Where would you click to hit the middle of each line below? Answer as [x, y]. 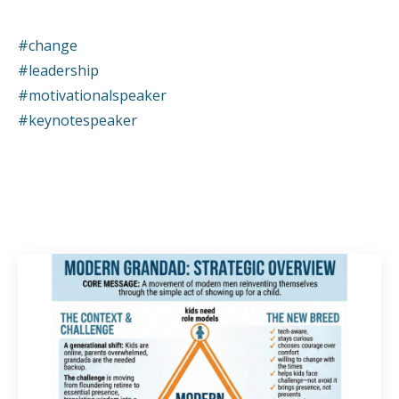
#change [48, 46]
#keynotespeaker [77, 121]
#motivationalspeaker [92, 96]
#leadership [58, 71]
